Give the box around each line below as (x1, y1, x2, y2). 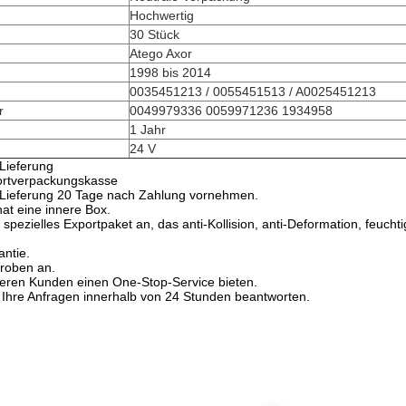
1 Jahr (130, 122, 166, 137)
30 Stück (130, 27, 179, 42)
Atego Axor (130, 46, 192, 61)
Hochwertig (130, 8, 194, 23)
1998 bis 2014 (130, 65, 211, 80)
